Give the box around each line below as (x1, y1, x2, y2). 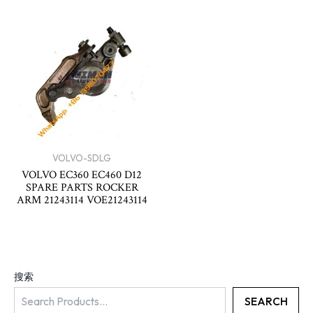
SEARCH (244, 293, 288, 308)
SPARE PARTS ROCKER (25, 180, 138, 195)
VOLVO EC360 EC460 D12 (22, 168, 142, 182)
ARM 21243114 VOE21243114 (16, 193, 147, 208)
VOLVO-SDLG (52, 152, 111, 163)
